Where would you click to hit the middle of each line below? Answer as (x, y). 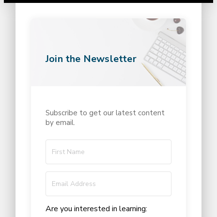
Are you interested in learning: (96, 209)
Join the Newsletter (91, 59)
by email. (60, 123)
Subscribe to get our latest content (105, 113)
